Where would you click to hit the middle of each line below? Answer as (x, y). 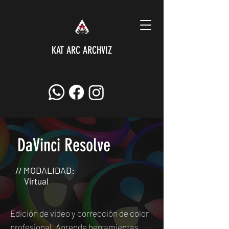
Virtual (36, 181)
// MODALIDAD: (45, 170)
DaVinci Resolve (64, 145)
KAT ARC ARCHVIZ (82, 50)
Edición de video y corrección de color (79, 213)
